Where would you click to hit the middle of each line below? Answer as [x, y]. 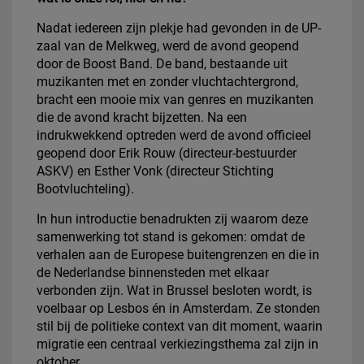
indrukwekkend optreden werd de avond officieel [174, 135]
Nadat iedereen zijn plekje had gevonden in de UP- [179, 28]
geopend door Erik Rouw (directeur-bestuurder [167, 153]
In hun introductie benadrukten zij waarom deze [172, 219]
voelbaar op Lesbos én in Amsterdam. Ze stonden [178, 308]
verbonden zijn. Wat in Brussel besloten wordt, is [174, 290]
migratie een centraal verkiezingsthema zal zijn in [178, 344]
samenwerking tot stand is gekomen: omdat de [171, 236]
